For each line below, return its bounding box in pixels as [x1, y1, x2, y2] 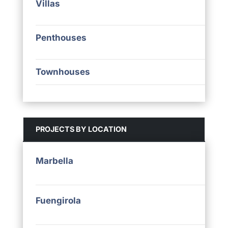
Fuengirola [35, 195, 81, 206]
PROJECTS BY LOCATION [35, 125, 127, 134]
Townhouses [35, 67, 90, 77]
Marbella [35, 156, 73, 166]
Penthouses [35, 33, 87, 43]
